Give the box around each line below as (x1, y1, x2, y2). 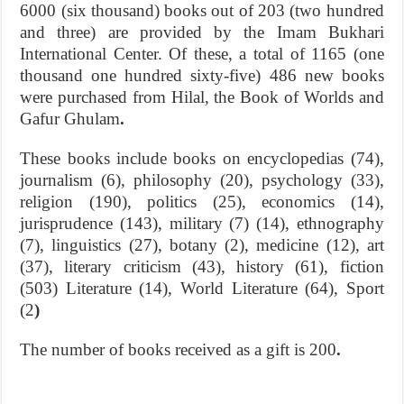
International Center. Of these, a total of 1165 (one (20, 43, 384, 63)
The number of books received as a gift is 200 (20, 339, 337, 359)
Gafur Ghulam (20, 108, 121, 128)
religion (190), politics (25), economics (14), (20, 191, 384, 211)
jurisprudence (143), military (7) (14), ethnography (20, 213, 384, 233)
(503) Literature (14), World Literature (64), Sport (20, 278, 384, 298)
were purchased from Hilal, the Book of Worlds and (20, 87, 384, 106)
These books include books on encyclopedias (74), (20, 148, 384, 168)
